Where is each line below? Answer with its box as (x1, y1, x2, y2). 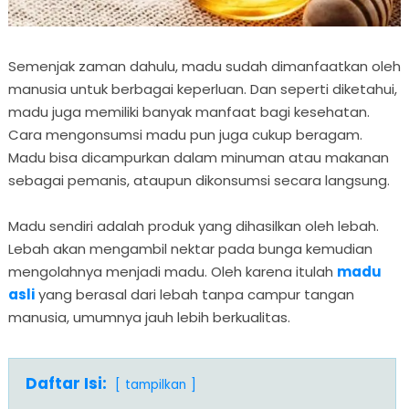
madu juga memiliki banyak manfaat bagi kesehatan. (7, 101, 370, 121)
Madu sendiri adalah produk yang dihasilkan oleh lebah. (7, 215, 379, 236)
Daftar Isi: (25, 372, 107, 394)
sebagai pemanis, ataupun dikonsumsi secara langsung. (7, 170, 390, 190)
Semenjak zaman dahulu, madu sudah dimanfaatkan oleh (7, 56, 401, 76)
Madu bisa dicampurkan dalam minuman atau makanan (7, 147, 389, 167)
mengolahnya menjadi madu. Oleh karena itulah (7, 261, 337, 281)
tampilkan (124, 375, 186, 393)
